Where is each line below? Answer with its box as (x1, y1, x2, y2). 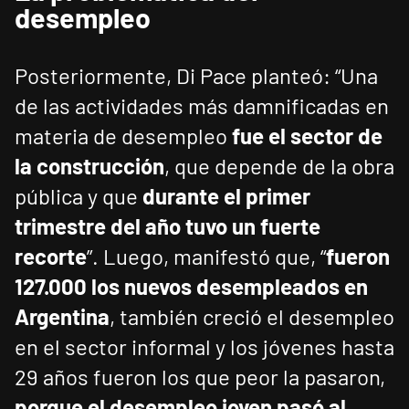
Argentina (15, 303, 110, 330)
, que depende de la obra (164, 152, 394, 180)
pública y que (15, 183, 142, 210)
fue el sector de (232, 122, 383, 150)
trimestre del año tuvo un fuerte (15, 213, 320, 240)
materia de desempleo (15, 122, 232, 150)
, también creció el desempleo (110, 303, 394, 330)
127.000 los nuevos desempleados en (15, 273, 368, 300)
